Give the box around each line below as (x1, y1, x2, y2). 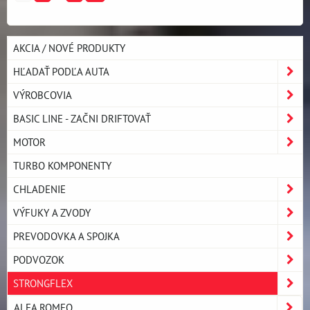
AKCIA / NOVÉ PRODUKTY (13, 40, 125, 55)
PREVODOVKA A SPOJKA (13, 228, 120, 243)
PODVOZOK (13, 252, 64, 266)
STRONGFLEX (13, 275, 73, 290)
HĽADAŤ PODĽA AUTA (13, 64, 109, 78)
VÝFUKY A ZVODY (13, 205, 91, 219)
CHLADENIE (13, 181, 66, 196)
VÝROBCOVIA (13, 87, 72, 102)
